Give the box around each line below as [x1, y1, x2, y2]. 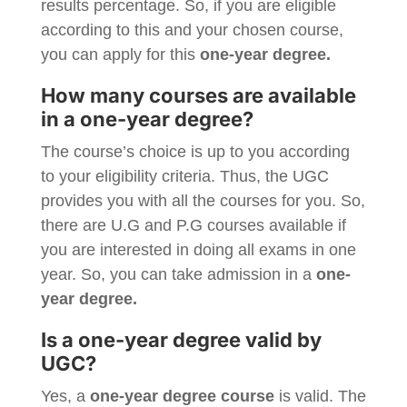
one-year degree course [84, 387, 274, 405]
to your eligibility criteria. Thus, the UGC [40, 167, 329, 185]
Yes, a [40, 387, 85, 405]
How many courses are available [40, 84, 356, 107]
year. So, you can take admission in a [40, 265, 316, 283]
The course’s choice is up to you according [40, 143, 350, 161]
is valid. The [273, 387, 366, 405]
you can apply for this [40, 45, 195, 64]
